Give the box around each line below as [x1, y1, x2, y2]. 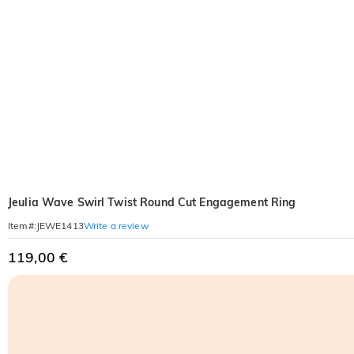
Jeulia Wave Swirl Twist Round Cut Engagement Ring [8, 195, 296, 209]
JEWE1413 [36, 220, 84, 232]
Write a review [83, 219, 149, 232]
